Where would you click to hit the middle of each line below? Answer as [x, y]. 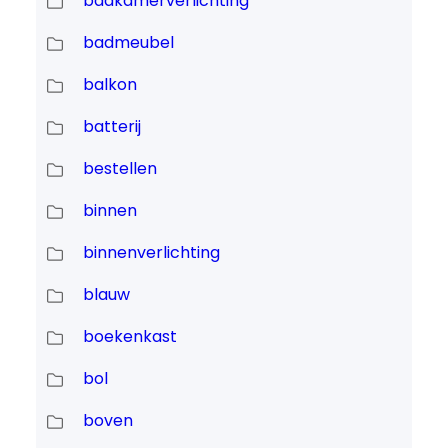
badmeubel [128, 43]
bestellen [119, 169]
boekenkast [129, 337]
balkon [109, 85]
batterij [111, 127]
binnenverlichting [151, 253]
